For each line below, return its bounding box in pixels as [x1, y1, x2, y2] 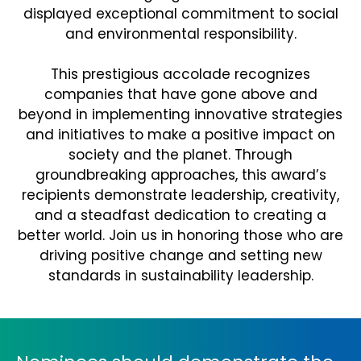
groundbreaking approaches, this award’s [35, 165, 326, 185]
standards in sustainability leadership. [48, 266, 313, 285]
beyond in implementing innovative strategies [19, 105, 342, 124]
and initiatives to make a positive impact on [26, 125, 335, 144]
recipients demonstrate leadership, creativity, [22, 185, 339, 205]
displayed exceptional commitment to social [23, 4, 338, 23]
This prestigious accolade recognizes [51, 64, 310, 84]
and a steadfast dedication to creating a [35, 205, 326, 225]
